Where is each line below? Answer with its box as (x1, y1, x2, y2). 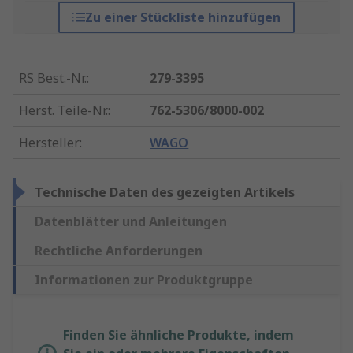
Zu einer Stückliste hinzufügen (84, 9, 281, 27)
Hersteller (19, 134, 80, 152)
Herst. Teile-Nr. (19, 102, 108, 120)
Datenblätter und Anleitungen (35, 213, 227, 231)
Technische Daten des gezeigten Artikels (35, 184, 295, 202)
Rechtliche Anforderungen (35, 242, 203, 260)
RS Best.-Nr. (19, 69, 87, 87)
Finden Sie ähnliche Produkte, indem (63, 326, 294, 344)
